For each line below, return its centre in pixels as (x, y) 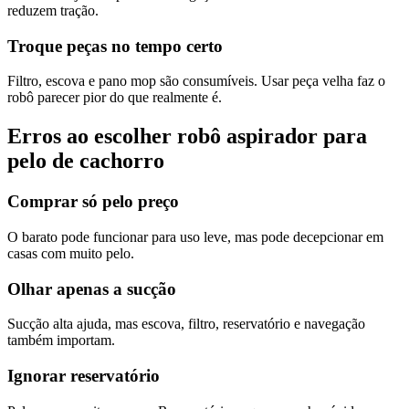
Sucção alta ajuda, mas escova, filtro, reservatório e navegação (186, 324)
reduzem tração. (53, 10)
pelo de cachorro (86, 161)
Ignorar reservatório (84, 375)
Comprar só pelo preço (93, 202)
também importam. (61, 341)
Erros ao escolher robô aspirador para (187, 136)
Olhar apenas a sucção (92, 288)
